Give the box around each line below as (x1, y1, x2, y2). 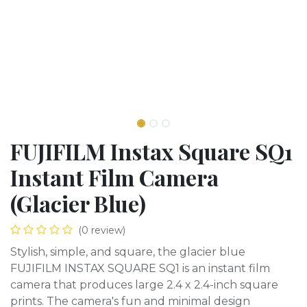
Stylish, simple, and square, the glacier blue (10, 245, 245, 258)
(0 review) (78, 224, 125, 236)
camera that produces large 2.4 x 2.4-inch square (10, 278, 278, 291)
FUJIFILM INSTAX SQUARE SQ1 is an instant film (10, 262, 270, 275)
